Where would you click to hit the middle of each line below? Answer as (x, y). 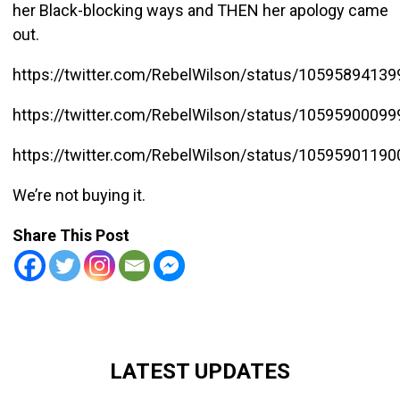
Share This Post (71, 235)
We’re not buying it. (79, 195)
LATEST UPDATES (200, 371)
